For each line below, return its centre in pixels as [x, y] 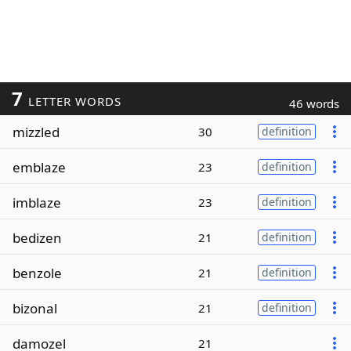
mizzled [36, 132]
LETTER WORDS [72, 101]
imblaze [37, 202]
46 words [314, 103]
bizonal [35, 308]
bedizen [37, 237]
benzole [37, 273]
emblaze [39, 167]
